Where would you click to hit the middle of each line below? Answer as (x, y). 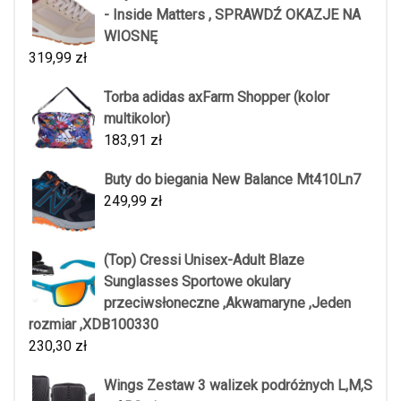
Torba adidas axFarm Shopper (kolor (217, 97)
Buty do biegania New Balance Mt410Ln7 (232, 179)
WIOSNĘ (131, 36)
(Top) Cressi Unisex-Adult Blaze (204, 260)
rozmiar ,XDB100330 (94, 324)
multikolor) (137, 118)
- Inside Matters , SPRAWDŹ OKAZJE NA (232, 14)
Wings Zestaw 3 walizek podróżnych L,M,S (238, 385)
